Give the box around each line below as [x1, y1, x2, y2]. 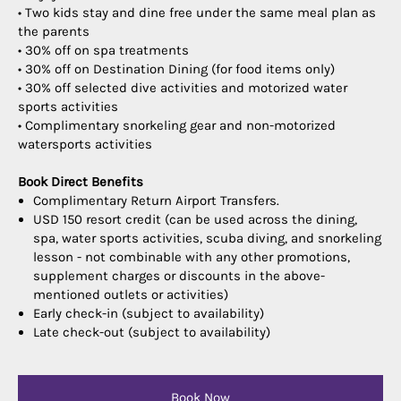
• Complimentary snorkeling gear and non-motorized [18, 116, 336, 133]
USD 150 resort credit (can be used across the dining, [33, 210, 357, 227]
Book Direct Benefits [18, 173, 143, 190]
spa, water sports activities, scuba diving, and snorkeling [33, 229, 381, 246]
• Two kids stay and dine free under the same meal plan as [18, 4, 376, 21]
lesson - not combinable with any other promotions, [33, 248, 350, 265]
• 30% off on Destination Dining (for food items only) [18, 60, 335, 77]
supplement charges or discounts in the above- [33, 267, 325, 284]
